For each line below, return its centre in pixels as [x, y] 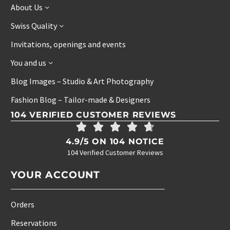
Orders [23, 205]
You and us [28, 63]
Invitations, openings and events [68, 44]
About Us [27, 7]
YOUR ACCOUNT [56, 175]
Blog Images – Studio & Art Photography [82, 81]
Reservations [34, 223]
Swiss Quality [34, 26]
